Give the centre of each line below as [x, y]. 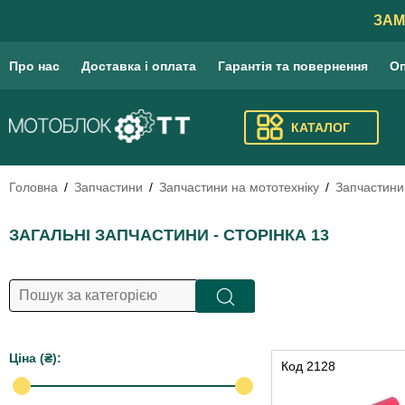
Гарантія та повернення [293, 66]
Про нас [34, 66]
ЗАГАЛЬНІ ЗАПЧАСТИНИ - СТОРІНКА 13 [169, 235]
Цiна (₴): [35, 358]
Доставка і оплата [139, 66]
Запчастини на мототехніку [239, 187]
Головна [33, 187]
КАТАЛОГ [320, 127]
